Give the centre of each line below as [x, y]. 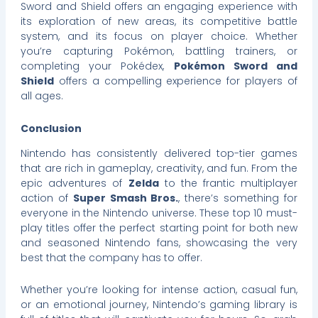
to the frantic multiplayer [228, 183]
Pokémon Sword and [235, 66]
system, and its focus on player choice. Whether [159, 37]
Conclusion [51, 128]
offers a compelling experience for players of [176, 81]
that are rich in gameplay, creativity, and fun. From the [159, 168]
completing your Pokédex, [97, 66]
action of [47, 198]
